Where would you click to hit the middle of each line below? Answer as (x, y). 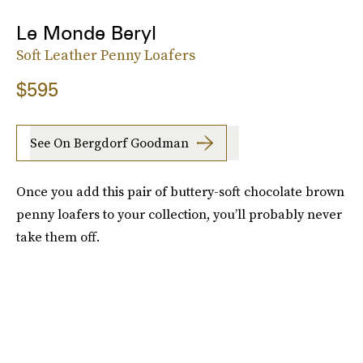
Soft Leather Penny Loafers (106, 54)
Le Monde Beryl (86, 32)
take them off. (58, 236)
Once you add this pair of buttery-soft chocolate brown (180, 191)
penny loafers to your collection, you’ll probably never (179, 214)
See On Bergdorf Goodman (109, 143)
